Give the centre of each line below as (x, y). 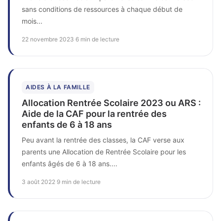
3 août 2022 (38, 182)
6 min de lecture (97, 39)
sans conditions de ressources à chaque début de (102, 9)
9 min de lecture (79, 182)
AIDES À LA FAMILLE (58, 87)
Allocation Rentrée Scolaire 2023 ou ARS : (111, 103)
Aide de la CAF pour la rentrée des (94, 113)
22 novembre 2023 (48, 39)
